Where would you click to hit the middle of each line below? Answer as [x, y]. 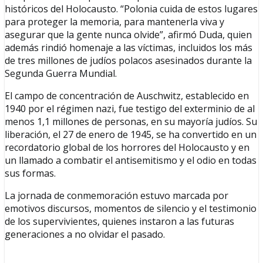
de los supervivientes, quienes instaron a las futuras [119, 222]
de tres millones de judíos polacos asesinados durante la [128, 61]
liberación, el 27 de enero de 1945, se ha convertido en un [131, 135]
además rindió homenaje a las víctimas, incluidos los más [129, 48]
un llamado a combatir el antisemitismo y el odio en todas [131, 161]
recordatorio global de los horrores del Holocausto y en [127, 148]
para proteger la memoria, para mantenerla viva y [114, 22]
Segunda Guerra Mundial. [61, 74]
